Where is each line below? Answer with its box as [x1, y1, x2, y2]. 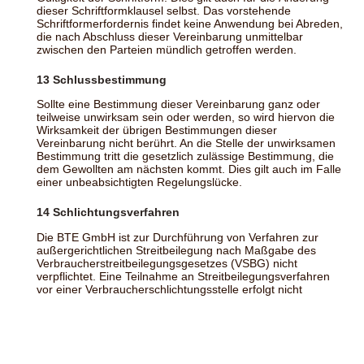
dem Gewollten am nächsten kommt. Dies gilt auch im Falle [37, 162, 341, 176]
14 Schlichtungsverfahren [37, 206, 180, 219]
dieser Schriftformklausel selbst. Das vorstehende [37, 4, 291, 18]
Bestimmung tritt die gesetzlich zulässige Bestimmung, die [37, 149, 334, 163]
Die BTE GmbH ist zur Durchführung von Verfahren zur [37, 230, 318, 244]
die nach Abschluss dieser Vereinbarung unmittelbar [37, 30, 303, 44]
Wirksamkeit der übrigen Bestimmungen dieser [37, 123, 277, 137]
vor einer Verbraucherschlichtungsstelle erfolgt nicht [37, 282, 302, 296]
